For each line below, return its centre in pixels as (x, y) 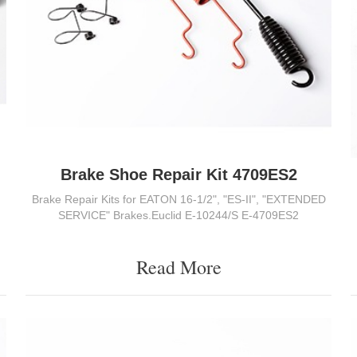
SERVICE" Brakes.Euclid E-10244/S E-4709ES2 (178, 216)
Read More (178, 267)
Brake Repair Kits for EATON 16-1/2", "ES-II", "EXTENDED (178, 200)
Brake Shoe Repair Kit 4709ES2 (178, 175)
